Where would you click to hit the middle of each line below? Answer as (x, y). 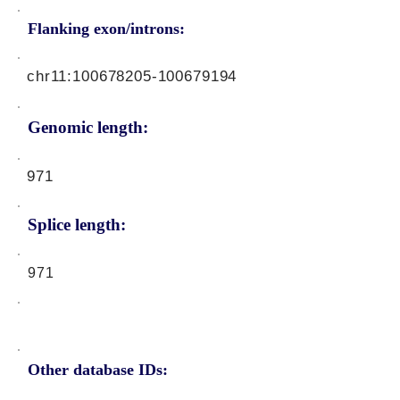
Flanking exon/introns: (106, 29)
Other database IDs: (98, 370)
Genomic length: (88, 127)
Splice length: (77, 225)
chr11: (50, 76)
